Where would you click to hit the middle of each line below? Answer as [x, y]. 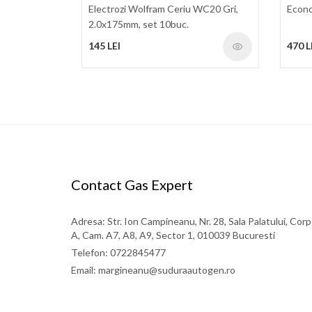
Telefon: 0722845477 [118, 252]
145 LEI [104, 45]
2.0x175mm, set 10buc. [139, 24]
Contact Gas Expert [132, 184]
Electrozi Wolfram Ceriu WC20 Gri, [163, 8]
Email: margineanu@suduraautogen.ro [153, 270]
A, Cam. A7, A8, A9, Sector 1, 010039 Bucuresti [173, 235]
